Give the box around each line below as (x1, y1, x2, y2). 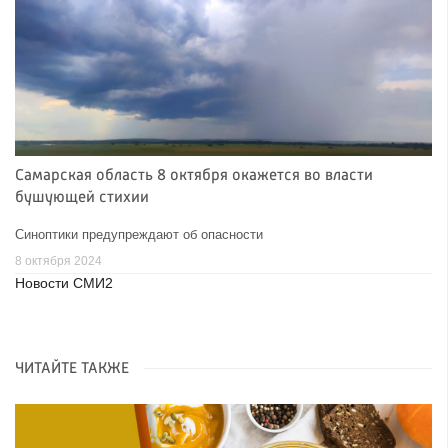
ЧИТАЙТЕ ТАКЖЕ (15, 360, 129, 377)
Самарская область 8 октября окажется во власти (15, 168, 373, 185)
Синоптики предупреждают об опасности (15, 227, 263, 243)
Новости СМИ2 (15, 275, 113, 291)
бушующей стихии (15, 190, 149, 207)
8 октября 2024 (15, 254, 102, 267)
